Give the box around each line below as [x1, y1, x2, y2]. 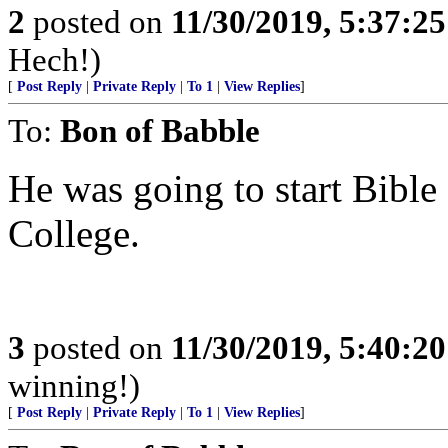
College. [8, 212, 140, 255]
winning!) [8, 367, 140, 404]
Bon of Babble [60, 112, 260, 149]
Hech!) [8, 41, 101, 78]
